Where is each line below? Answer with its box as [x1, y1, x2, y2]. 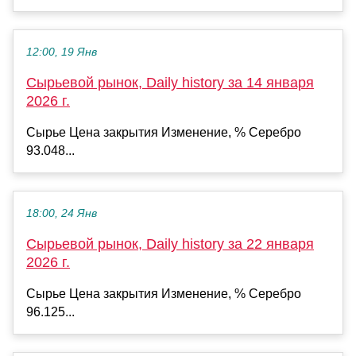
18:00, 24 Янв [26, 207, 97, 220]
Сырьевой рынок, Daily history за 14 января [26, 75, 314, 91]
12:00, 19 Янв [26, 46, 97, 59]
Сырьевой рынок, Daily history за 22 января [26, 236, 314, 253]
